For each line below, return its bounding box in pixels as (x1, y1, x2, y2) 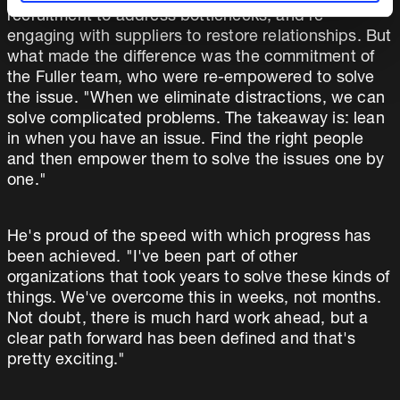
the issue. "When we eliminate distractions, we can (7, 91, 385, 107)
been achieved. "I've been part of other (7, 250, 298, 266)
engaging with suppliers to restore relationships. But (7, 29, 392, 46)
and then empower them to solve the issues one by (7, 153, 385, 169)
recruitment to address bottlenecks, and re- (7, 9, 330, 25)
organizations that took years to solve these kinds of (7, 271, 390, 287)
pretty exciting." (7, 353, 126, 369)
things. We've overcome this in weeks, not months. (7, 291, 381, 307)
